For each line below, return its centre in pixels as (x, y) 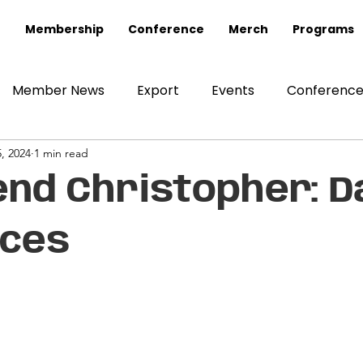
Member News (58, 90)
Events (233, 90)
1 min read (61, 153)
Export (158, 90)
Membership (65, 29)
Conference (167, 29)
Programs (324, 29)
